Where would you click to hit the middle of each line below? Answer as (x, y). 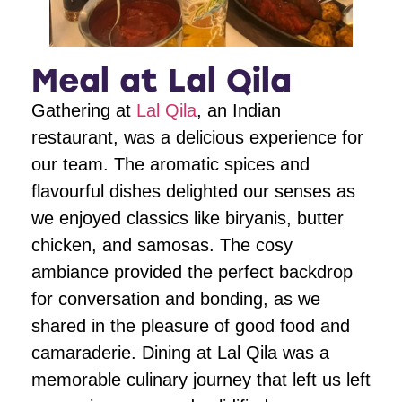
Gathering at (84, 110)
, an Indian (239, 110)
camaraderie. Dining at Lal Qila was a (180, 352)
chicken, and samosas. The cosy (162, 245)
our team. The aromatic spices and (170, 164)
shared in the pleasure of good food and (191, 325)
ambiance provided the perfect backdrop (192, 271)
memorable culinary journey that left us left (201, 379)
